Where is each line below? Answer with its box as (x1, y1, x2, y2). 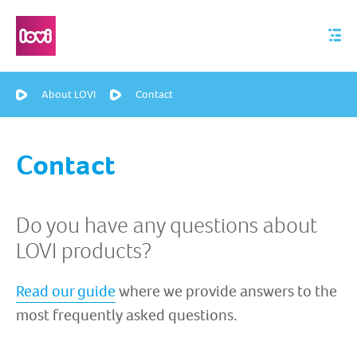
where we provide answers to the (116, 280, 337, 302)
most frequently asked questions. (16, 304, 237, 326)
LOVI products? (16, 235, 151, 265)
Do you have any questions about (16, 210, 317, 240)
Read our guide (16, 280, 116, 302)
